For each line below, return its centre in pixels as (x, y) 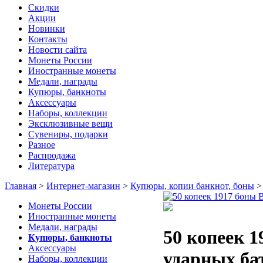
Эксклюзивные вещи (70, 124)
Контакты (48, 39)
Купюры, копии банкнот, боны (192, 186)
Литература (51, 166)
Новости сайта (58, 50)
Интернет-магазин (83, 186)
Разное (42, 145)
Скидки (44, 8)
